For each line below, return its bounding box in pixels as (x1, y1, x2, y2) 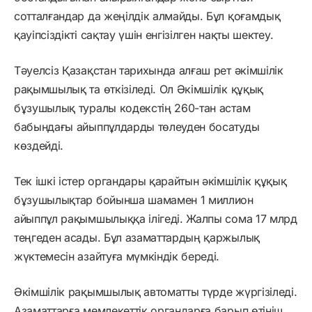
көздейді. (14, 139, 64, 153)
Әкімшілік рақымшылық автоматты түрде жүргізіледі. (14, 285, 297, 299)
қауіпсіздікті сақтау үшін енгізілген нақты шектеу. (14, 28, 274, 42)
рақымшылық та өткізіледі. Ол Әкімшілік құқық (14, 82, 263, 96)
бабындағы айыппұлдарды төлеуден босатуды (14, 120, 260, 134)
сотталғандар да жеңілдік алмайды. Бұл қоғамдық (14, 9, 281, 23)
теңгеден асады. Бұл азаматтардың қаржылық (14, 231, 260, 244)
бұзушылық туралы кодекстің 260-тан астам (14, 101, 251, 115)
